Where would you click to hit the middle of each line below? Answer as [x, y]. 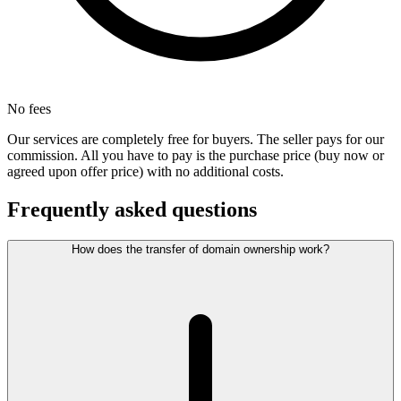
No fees [29, 109]
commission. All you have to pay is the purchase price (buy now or [196, 156]
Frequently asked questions [132, 210]
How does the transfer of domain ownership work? [200, 250]
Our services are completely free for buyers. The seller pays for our [196, 140]
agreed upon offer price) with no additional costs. [145, 172]
